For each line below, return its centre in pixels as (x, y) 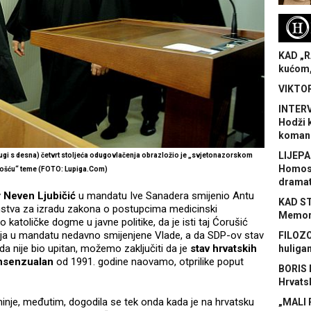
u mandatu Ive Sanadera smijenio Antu (166, 196)
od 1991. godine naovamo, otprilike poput (149, 262)
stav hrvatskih (224, 249)
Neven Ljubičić (41, 196)
